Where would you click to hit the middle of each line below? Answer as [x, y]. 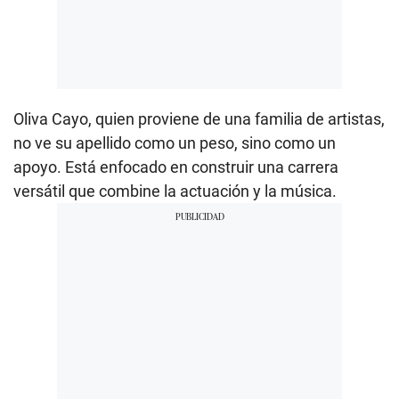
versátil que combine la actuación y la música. [175, 191]
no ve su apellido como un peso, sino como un [175, 143]
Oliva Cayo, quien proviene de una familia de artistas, [199, 119]
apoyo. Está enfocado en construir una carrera [176, 167]
